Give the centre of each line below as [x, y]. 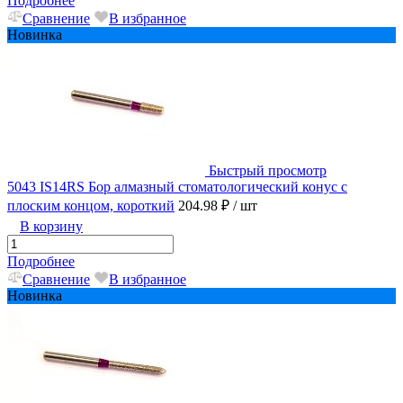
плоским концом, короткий [91, 206]
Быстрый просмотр [268, 171]
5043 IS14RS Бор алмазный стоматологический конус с [177, 187]
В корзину [51, 227]
